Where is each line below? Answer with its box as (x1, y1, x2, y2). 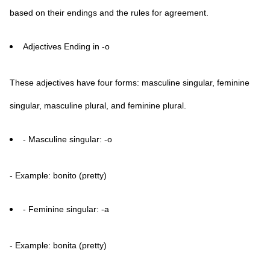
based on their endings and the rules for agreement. (10, 8, 209, 17)
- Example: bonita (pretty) (10, 240, 107, 250)
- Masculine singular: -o (23, 134, 112, 144)
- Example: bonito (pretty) (10, 171, 107, 180)
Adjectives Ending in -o (23, 42, 110, 51)
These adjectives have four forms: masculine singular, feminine (10, 78, 250, 87)
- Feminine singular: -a (23, 204, 109, 214)
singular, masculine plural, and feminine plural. (10, 101, 186, 110)
